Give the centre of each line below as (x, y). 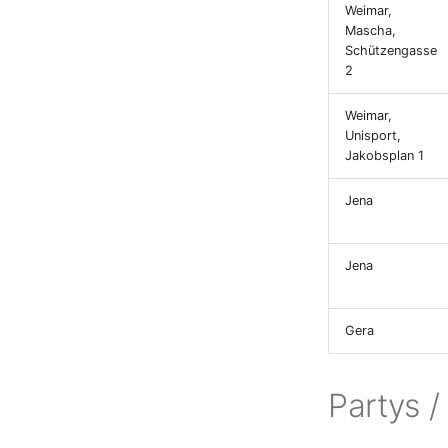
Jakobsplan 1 (384, 155)
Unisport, (373, 135)
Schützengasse (391, 50)
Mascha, (370, 30)
